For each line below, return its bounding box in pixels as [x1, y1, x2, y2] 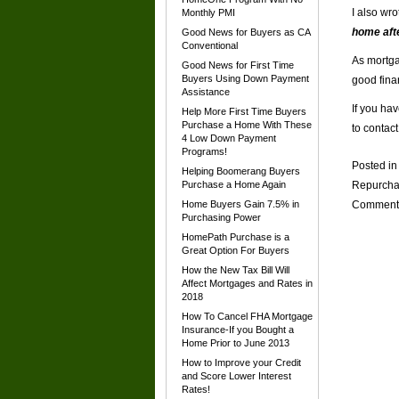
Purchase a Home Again [182, 179, 286, 190]
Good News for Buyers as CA [182, 27, 311, 37]
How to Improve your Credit [182, 357, 301, 368]
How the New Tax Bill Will [182, 265, 289, 275]
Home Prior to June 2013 [182, 338, 289, 348]
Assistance [182, 86, 230, 97]
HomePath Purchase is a [182, 232, 289, 242]
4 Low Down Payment [182, 133, 276, 143]
